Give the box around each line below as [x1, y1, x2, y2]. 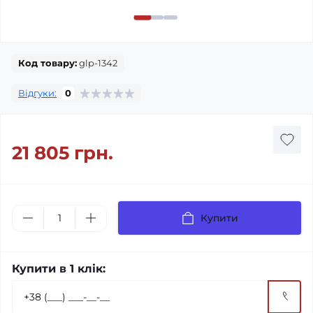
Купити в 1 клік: [12, 262, 105, 276]
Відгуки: [18, 87, 57, 99]
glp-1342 [77, 57, 117, 69]
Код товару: [18, 57, 77, 69]
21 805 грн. [12, 142, 113, 165]
